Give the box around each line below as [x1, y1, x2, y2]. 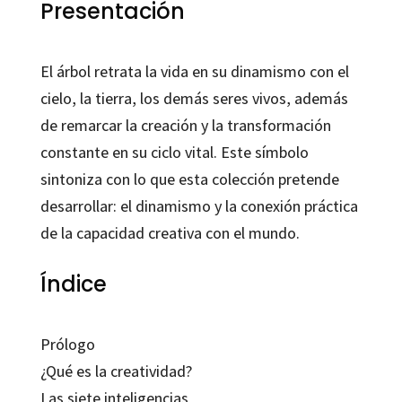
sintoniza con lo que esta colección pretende [39, 169, 339, 190]
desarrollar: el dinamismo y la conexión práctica [39, 196, 358, 217]
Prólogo [39, 334, 95, 355]
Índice [39, 269, 107, 300]
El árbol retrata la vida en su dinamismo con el [39, 61, 349, 83]
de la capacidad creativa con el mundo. [39, 223, 300, 244]
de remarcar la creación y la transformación [39, 115, 331, 136]
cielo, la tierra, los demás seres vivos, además [39, 88, 348, 109]
